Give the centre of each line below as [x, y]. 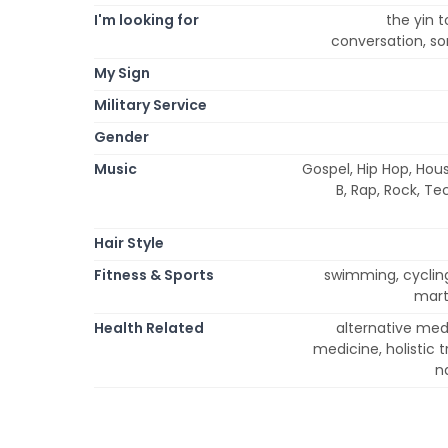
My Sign [122, 72]
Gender [121, 136]
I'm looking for [146, 19]
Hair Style [129, 242]
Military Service [150, 104]
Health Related [149, 327]
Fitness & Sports [154, 274]
